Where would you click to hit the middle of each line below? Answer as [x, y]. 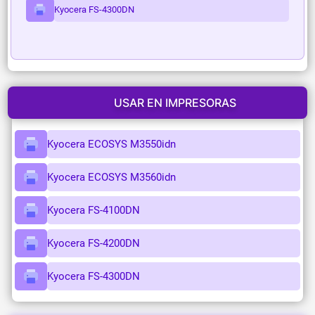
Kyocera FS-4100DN [93, 211]
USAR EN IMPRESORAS [175, 102]
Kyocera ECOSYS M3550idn [111, 144]
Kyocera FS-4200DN [93, 244]
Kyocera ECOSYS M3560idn [111, 178]
